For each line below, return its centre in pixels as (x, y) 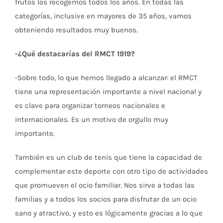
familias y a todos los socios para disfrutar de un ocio (106, 199)
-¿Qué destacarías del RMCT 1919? (75, 54)
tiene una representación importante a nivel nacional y (108, 91)
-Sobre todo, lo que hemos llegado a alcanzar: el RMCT (106, 77)
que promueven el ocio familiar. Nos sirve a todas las (105, 185)
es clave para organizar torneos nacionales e (90, 105)
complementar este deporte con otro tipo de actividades (111, 171)
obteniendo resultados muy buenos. (76, 30)
